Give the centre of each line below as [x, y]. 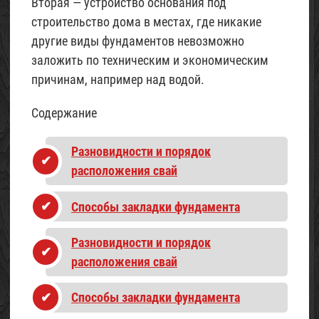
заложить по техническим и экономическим [150, 60]
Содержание [64, 113]
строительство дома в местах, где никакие [146, 22]
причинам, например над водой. [118, 79]
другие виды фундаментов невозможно [138, 41]
